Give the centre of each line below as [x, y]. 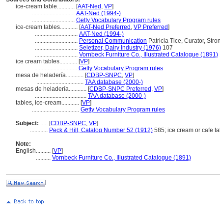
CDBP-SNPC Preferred [120, 89]
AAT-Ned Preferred [106, 27]
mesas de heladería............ [52, 89]
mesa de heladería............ [50, 75]
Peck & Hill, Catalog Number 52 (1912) [101, 130]
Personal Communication [113, 41]
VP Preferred [151, 27]
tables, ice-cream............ [48, 103]
